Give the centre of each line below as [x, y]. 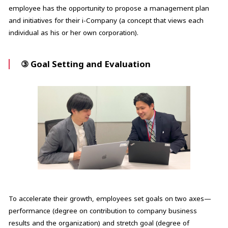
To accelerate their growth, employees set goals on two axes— [110, 198]
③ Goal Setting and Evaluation [86, 64]
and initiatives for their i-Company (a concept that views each [106, 21]
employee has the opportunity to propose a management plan [109, 8]
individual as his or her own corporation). [73, 33]
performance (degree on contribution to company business [103, 210]
